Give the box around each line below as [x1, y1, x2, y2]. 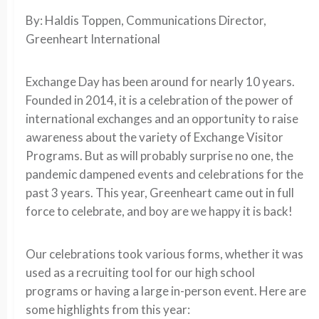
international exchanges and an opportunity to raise [26, 111, 298, 126]
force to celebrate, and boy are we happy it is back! [26, 204, 293, 219]
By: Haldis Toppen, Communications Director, [26, 13, 266, 28]
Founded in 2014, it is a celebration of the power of [26, 93, 293, 108]
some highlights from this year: [26, 302, 190, 317]
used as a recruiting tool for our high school [26, 265, 255, 280]
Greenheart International [26, 31, 160, 46]
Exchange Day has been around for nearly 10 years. [26, 74, 295, 89]
